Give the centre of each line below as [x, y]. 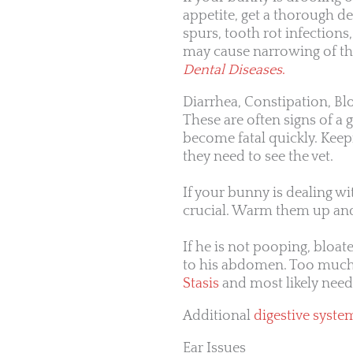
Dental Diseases [232, 71]
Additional [218, 316]
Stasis [201, 284]
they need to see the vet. [258, 157]
